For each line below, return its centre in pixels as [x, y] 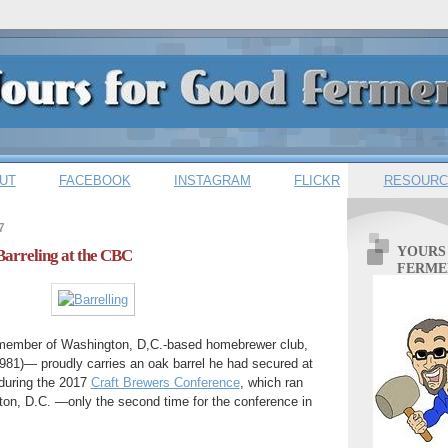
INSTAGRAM [212, 180]
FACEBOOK [94, 180]
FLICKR [317, 180]
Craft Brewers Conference [165, 383]
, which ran [271, 383]
